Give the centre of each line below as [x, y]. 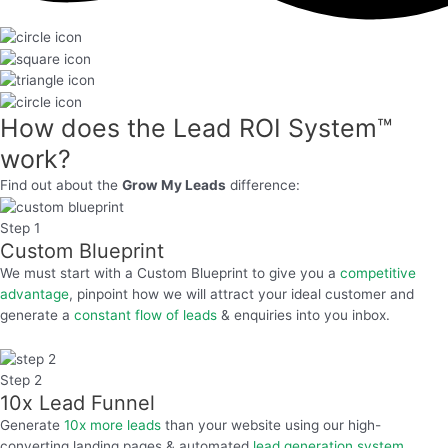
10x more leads [112, 424]
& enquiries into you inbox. [303, 314]
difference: [263, 185]
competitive [378, 272]
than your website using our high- [271, 424]
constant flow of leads [145, 314]
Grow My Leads [174, 185]
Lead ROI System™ [282, 128]
